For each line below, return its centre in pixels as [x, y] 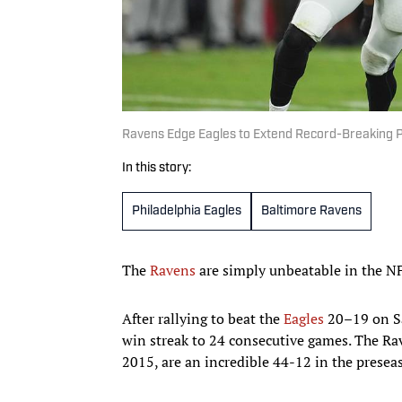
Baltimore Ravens [311, 211]
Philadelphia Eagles [187, 211]
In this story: [157, 168]
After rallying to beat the [203, 318]
